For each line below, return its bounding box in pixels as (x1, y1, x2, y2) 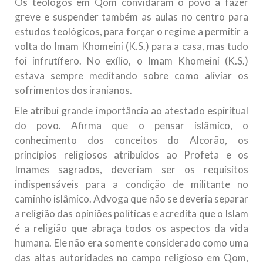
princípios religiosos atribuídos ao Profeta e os (15, 149, 248, 161)
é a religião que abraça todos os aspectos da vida (15, 222, 248, 235)
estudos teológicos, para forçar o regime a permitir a (15, 25, 248, 38)
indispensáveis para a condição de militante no (15, 178, 248, 191)
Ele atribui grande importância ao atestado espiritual (15, 104, 248, 117)
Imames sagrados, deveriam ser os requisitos (15, 163, 248, 176)
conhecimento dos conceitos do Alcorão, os (15, 134, 248, 147)
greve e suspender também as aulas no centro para (15, 11, 248, 23)
